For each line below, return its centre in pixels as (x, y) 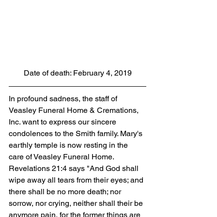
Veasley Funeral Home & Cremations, (75, 110)
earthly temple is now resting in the (69, 145)
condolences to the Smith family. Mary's (77, 134)
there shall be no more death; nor (66, 192)
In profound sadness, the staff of (64, 99)
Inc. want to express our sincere (63, 122)
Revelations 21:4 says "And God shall (75, 169)
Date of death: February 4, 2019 (77, 73)
